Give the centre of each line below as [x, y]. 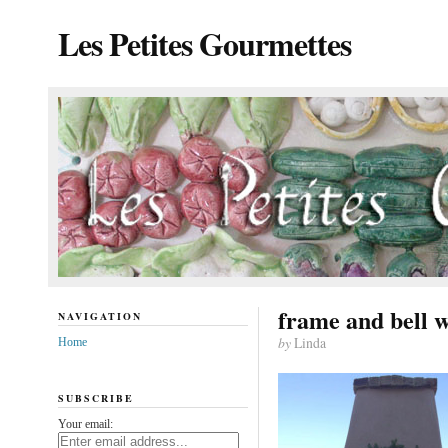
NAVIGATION [99, 316]
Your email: [85, 423]
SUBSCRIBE [95, 397]
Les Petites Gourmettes [204, 43]
